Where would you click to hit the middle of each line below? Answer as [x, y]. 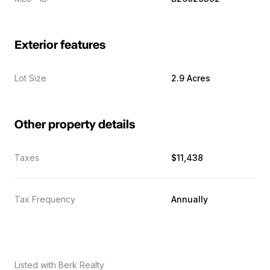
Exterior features [60, 45]
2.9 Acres [191, 78]
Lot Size [30, 78]
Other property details [75, 125]
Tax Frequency [45, 199]
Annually [190, 199]
